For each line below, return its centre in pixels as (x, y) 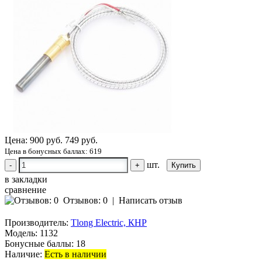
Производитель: (37, 223)
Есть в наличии (75, 254)
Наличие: (23, 254)
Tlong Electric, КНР (109, 223)
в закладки (26, 180)
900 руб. (46, 140)
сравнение (25, 190)
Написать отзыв (151, 201)
